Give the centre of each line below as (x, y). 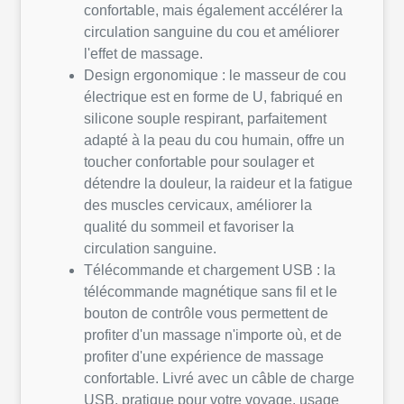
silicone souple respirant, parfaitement (205, 119)
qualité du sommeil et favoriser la (189, 227)
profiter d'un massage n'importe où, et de (213, 335)
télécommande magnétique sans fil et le (211, 292)
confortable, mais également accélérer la (213, 11)
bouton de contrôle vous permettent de (206, 314)
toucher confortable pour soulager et (199, 162)
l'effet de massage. (143, 54)
